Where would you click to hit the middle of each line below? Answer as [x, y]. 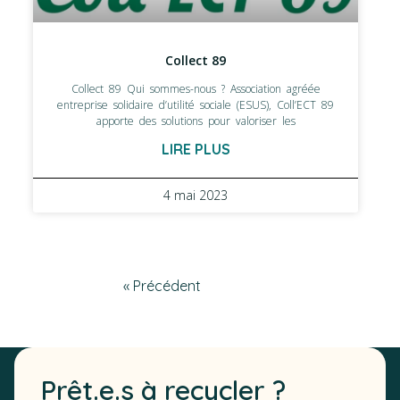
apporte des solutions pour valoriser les [196, 121]
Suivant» [241, 287]
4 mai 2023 [196, 196]
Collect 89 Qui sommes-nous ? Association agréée [196, 89]
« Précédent [162, 286]
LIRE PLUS [196, 150]
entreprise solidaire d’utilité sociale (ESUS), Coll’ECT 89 [196, 105]
